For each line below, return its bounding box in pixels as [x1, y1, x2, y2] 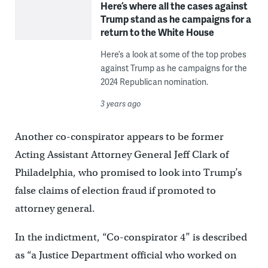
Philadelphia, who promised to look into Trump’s [14, 166, 242, 179]
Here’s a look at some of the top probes [100, 48, 246, 60]
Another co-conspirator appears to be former [14, 130, 224, 143]
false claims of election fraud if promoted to [14, 184, 216, 197]
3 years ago [100, 98, 141, 109]
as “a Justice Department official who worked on [14, 248, 237, 261]
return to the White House [100, 25, 214, 39]
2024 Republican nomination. [100, 75, 208, 87]
